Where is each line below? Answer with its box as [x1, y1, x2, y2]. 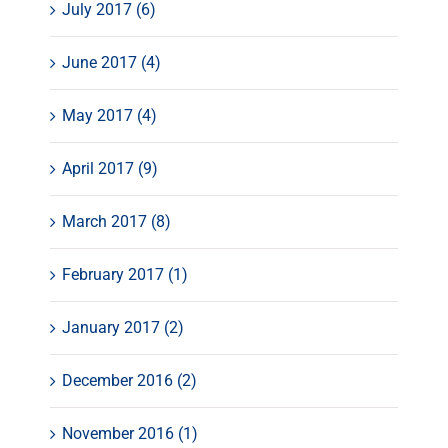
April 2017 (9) [62, 159, 158, 179]
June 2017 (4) [62, 53, 161, 73]
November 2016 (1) [62, 424, 198, 444]
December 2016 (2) [62, 371, 197, 391]
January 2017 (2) [62, 318, 184, 338]
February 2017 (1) [62, 265, 188, 285]
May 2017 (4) [62, 106, 157, 126]
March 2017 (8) [62, 212, 171, 232]
